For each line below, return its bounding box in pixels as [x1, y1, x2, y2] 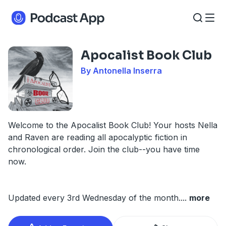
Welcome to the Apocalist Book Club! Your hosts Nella [8, 120, 217, 130]
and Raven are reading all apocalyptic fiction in [8, 132, 187, 142]
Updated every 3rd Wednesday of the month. [8, 193, 181, 203]
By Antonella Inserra [81, 66, 162, 76]
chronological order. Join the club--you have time [8, 144, 200, 154]
